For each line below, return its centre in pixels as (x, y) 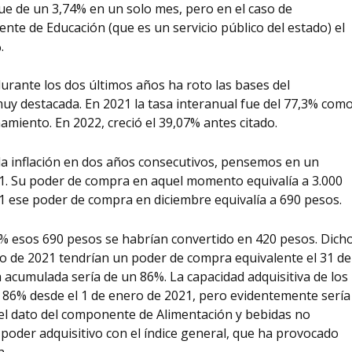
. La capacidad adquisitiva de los (257, 276)
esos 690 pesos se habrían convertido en (134, 238)
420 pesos (286, 238)
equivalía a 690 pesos (277, 199)
